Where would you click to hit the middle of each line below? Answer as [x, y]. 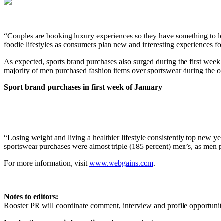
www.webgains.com [121, 163]
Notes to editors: [31, 196]
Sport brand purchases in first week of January [83, 87]
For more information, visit [47, 163]
